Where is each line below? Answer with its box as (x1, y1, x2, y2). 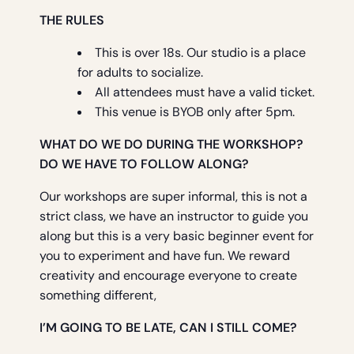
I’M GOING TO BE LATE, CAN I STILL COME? (40, 319, 297, 337)
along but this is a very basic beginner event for (40, 228, 314, 245)
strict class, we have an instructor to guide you (40, 208, 308, 225)
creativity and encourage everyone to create (40, 267, 297, 284)
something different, (40, 287, 156, 304)
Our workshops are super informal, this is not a (40, 188, 307, 205)
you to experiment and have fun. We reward (40, 247, 290, 265)
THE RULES (40, 12, 104, 29)
